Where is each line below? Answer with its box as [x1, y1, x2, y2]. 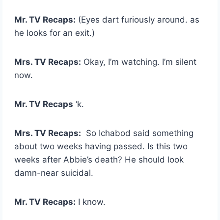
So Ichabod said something [81, 128, 194, 138]
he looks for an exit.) [14, 27, 95, 38]
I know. [76, 196, 106, 207]
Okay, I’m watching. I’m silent [81, 56, 197, 67]
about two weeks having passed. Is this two [14, 141, 188, 151]
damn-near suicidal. [14, 167, 94, 178]
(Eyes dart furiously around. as [76, 14, 200, 25]
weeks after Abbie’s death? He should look [14, 154, 184, 165]
